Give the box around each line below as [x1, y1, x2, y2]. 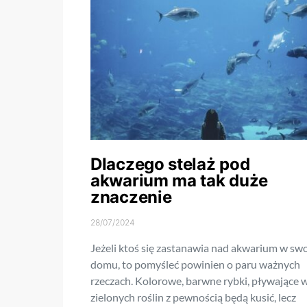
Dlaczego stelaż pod [90, 154, 250, 175]
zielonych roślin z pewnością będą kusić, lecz [90, 291, 296, 304]
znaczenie [90, 187, 172, 208]
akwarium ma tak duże [90, 171, 268, 191]
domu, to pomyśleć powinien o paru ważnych [90, 258, 300, 271]
